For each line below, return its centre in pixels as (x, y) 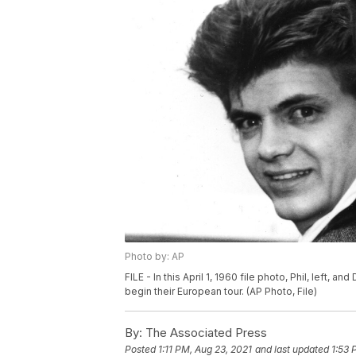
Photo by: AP (155, 257)
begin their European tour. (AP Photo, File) (221, 292)
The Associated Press (205, 333)
